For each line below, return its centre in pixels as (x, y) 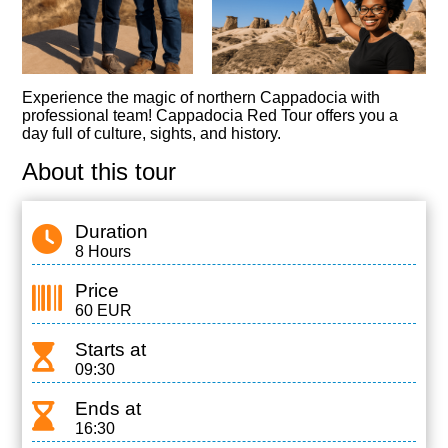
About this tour (99, 171)
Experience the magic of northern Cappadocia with (201, 97)
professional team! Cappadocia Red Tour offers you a (210, 115)
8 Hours (102, 251)
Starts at (110, 349)
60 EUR (103, 310)
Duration (111, 231)
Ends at (107, 408)
